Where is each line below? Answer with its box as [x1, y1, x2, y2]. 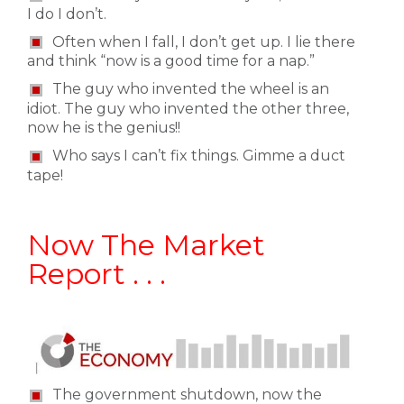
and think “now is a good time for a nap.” [27, 52, 315, 70]
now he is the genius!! [27, 119, 180, 137]
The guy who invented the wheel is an [52, 80, 329, 98]
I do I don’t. [27, 5, 106, 23]
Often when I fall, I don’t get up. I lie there [52, 32, 355, 50]
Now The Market [27, 226, 265, 262]
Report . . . [27, 255, 166, 291]
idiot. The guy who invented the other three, [27, 100, 349, 118]
